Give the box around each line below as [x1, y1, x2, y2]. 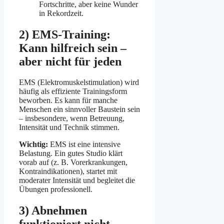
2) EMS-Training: [19, 27, 110, 41]
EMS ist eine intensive [48, 140, 120, 149]
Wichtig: [19, 140, 48, 149]
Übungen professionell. [19, 185, 92, 194]
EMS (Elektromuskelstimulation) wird [19, 78, 139, 87]
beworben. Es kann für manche [19, 96, 117, 105]
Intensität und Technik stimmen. [19, 123, 119, 132]
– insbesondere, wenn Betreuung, [19, 114, 124, 123]
